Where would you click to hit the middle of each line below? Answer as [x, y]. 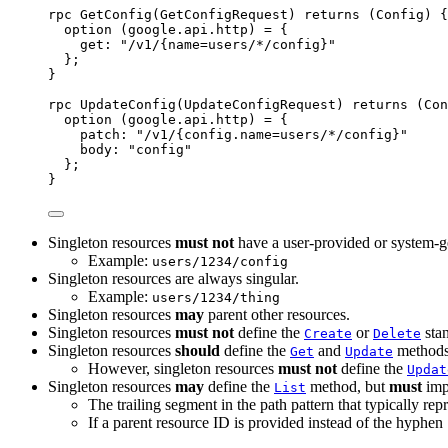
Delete [397, 333]
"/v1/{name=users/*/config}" [228, 44]
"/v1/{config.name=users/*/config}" [272, 134]
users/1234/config [220, 261]
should [197, 350]
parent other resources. [277, 314]
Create [328, 333]
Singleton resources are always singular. [173, 278]
